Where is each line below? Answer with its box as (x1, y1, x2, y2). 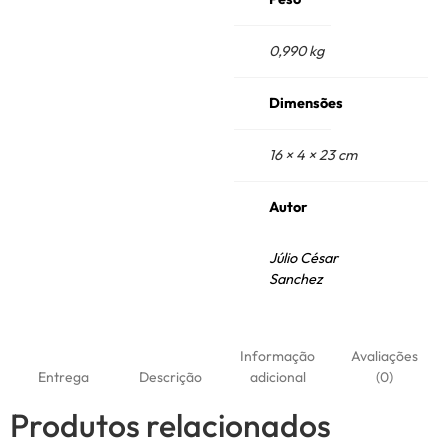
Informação (240, 347, 315, 366)
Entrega (38, 368, 89, 387)
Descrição (139, 368, 202, 387)
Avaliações (351, 347, 418, 366)
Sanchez (269, 270, 322, 289)
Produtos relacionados (10, 405, 331, 446)
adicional (249, 368, 306, 387)
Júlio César (269, 249, 338, 268)
